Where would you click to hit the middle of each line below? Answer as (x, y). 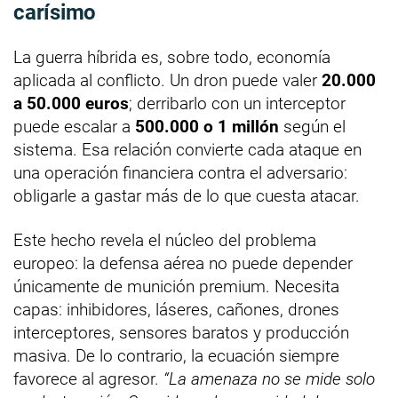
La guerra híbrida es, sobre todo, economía (172, 57)
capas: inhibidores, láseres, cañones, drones (176, 309)
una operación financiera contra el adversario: (180, 172)
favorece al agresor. (88, 378)
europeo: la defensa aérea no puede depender (183, 263)
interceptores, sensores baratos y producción (181, 332)
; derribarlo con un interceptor (237, 103)
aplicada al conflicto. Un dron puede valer (167, 80)
